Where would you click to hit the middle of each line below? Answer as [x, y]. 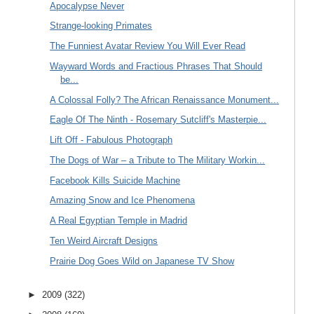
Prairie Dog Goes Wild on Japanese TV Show [142, 261]
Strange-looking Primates [101, 26]
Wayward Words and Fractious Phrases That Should [156, 66]
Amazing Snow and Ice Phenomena [123, 200]
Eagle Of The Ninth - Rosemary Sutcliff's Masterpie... [158, 120]
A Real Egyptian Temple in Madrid [119, 221]
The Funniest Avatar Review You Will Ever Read [148, 46]
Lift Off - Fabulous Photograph [111, 140]
